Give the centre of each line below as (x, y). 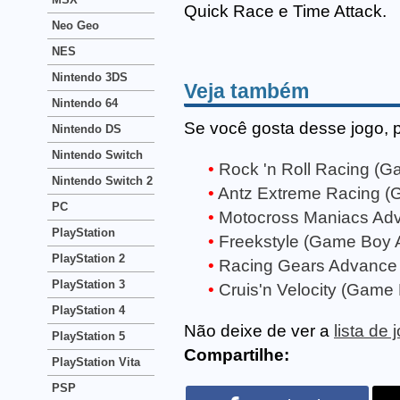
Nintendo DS (87, 129)
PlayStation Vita (96, 362)
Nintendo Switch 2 (102, 181)
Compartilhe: (237, 355)
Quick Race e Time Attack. (285, 12)
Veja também (246, 91)
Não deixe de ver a (259, 331)
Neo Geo (75, 25)
